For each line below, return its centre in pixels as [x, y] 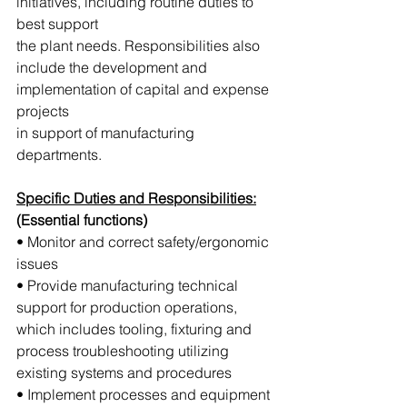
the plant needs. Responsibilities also [140, 45]
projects [45, 110]
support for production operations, [129, 307]
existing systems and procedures [124, 372]
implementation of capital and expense [144, 89]
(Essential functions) [82, 219]
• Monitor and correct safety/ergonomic [144, 241]
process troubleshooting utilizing [124, 350]
